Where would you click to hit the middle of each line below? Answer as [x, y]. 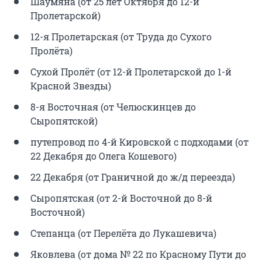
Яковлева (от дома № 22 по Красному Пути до [138, 254]
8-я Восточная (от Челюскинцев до [113, 107]
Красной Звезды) [71, 86]
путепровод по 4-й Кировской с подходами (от [139, 142]
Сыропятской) [64, 121]
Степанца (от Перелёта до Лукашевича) [123, 233]
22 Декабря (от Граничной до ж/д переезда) [133, 177]
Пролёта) [51, 51]
